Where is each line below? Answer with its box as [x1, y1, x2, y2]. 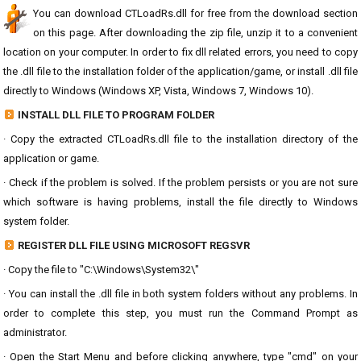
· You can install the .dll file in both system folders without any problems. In [3, 288, 358, 300]
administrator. [3, 326, 67, 338]
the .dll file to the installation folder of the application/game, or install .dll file [3, 65, 358, 77]
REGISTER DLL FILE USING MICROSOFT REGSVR [18, 239, 250, 251]
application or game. [3, 152, 99, 164]
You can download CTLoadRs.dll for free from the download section [33, 7, 358, 19]
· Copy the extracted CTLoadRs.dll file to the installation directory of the [3, 133, 358, 145]
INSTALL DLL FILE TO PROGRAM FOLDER [18, 109, 214, 121]
